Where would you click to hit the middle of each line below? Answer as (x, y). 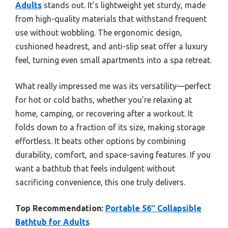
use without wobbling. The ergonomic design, (99, 33)
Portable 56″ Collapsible (153, 208)
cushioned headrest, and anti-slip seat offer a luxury (111, 47)
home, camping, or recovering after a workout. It (104, 114)
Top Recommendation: (59, 208)
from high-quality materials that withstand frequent (111, 19)
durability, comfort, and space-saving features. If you (113, 155)
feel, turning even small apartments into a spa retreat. (113, 60)
